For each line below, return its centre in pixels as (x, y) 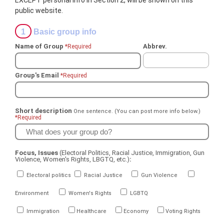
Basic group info (64, 32)
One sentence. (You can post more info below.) (137, 111)
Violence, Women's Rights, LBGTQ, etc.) (72, 159)
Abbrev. (155, 46)
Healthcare (92, 211)
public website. (39, 10)
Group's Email (38, 75)
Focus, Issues (37, 153)
